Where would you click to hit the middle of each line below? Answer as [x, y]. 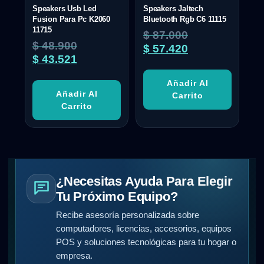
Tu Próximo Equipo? [117, 196]
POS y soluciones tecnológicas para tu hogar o [146, 242]
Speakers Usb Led [65, 8]
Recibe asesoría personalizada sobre [128, 215]
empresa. [74, 255]
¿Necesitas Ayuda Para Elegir [144, 181]
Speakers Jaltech [173, 8]
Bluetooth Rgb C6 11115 [185, 19]
